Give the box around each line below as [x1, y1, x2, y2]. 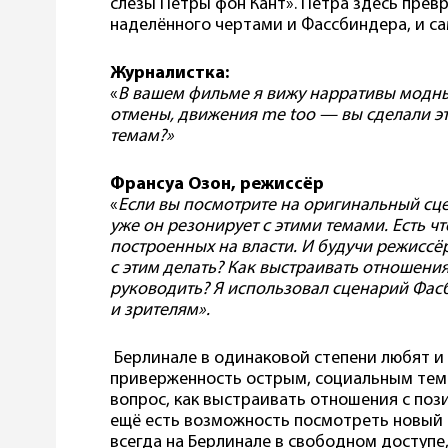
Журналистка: [110, 63, 233, 83]
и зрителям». [110, 300, 218, 320]
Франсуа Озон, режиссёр [110, 174, 328, 194]
